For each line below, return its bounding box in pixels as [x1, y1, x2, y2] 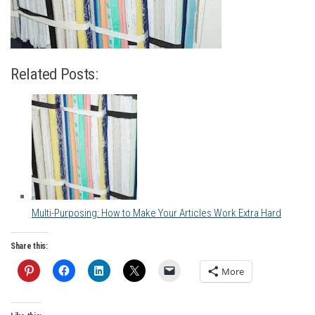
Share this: [11, 241, 48, 252]
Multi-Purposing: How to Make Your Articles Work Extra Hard [32, 207, 281, 220]
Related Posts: [11, 65, 98, 84]
